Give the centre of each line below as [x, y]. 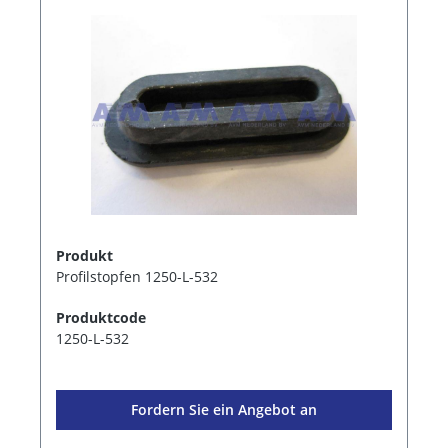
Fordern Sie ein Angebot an [224, 410]
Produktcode [101, 318]
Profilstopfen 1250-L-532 [137, 277]
